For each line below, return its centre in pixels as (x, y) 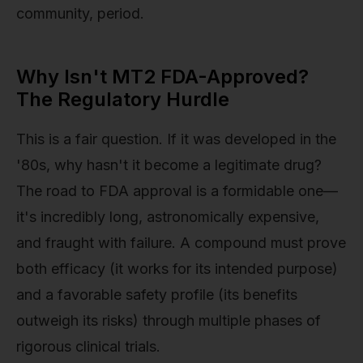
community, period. (80, 14)
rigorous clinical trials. (88, 347)
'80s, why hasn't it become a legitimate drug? (169, 165)
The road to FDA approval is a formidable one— (177, 191)
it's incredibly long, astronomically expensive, (168, 217)
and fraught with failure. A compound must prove (181, 243)
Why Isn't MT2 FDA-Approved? (162, 77)
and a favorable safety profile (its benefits (157, 295)
